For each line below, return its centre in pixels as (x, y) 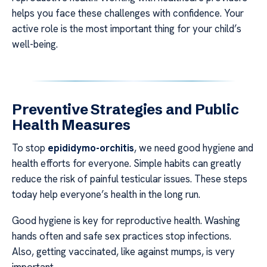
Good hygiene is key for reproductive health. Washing (126, 221)
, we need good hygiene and (194, 148)
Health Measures (71, 125)
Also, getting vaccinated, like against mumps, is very (123, 252)
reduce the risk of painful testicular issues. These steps (130, 178)
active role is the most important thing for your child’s (127, 28)
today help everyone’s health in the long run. (106, 194)
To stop (30, 148)
